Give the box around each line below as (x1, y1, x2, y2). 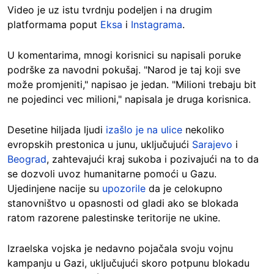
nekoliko (182, 124, 224, 136)
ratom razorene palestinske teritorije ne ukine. (7, 212, 220, 224)
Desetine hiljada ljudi (7, 124, 106, 136)
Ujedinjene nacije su (7, 182, 102, 194)
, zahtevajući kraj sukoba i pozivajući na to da (46, 153, 259, 165)
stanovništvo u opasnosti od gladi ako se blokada (7, 197, 239, 209)
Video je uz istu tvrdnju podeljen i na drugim (7, 4, 212, 16)
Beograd (7, 153, 46, 165)
